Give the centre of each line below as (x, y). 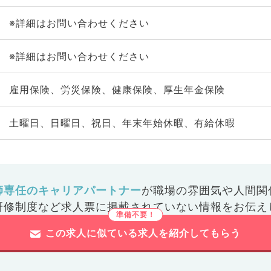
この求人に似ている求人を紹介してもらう (143, 233)
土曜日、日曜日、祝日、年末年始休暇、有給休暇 (122, 123)
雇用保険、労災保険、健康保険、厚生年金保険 (117, 90)
